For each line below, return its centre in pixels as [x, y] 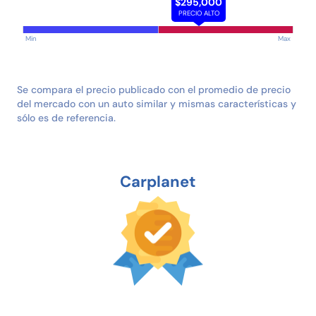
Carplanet [158, 181]
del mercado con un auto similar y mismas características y [157, 103]
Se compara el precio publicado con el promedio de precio [154, 89]
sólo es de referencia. [66, 117]
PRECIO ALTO [199, 13]
